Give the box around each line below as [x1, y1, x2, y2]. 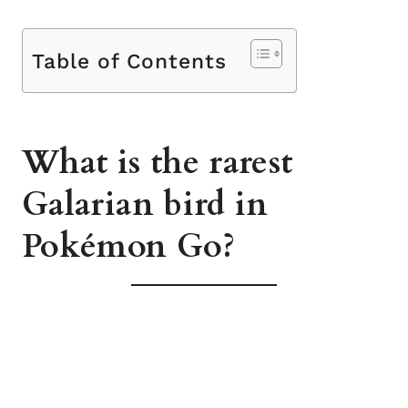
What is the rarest [22, 140, 293, 185]
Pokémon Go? [22, 224, 235, 269]
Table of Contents [32, 48, 228, 74]
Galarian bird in [22, 182, 269, 227]
